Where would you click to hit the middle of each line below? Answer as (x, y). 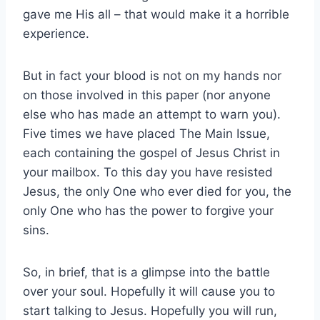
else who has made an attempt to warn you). (152, 114)
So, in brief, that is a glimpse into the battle (146, 272)
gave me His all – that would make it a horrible (156, 14)
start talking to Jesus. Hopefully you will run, (150, 310)
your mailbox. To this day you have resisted (148, 172)
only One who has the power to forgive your (148, 210)
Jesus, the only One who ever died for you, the (157, 191)
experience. (56, 33)
